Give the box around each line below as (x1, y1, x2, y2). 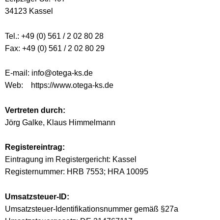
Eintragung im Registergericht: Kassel (5, 155, 137, 164)
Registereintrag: (5, 143, 65, 152)
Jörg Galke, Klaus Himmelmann (5, 118, 115, 127)
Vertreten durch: (5, 106, 65, 114)
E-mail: (5, 69, 31, 78)
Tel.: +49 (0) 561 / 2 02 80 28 (5, 31, 104, 40)
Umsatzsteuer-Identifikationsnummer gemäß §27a (5, 204, 178, 213)
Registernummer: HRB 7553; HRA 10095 (5, 167, 148, 176)
